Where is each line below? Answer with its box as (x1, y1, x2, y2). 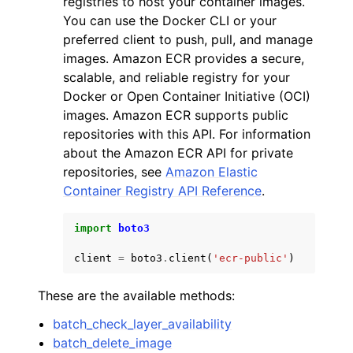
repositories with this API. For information (63, 126, 310, 142)
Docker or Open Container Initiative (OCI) (63, 88, 310, 104)
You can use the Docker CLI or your (63, 13, 277, 28)
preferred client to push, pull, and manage (63, 32, 313, 47)
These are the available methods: (38, 288, 235, 303)
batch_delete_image (53, 335, 173, 351)
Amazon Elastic (165, 164, 258, 180)
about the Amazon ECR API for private (63, 145, 293, 161)
